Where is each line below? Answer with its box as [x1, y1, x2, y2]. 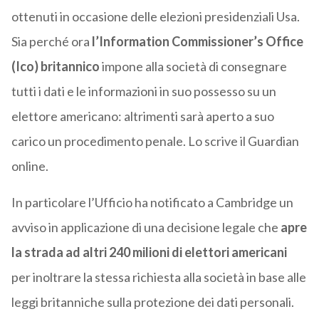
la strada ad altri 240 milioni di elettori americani [11, 244, 287, 261]
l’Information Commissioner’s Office [91, 33, 303, 50]
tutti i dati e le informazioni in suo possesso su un [11, 83, 276, 100]
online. [11, 158, 48, 174]
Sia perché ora [11, 33, 92, 50]
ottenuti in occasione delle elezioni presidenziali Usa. [11, 9, 300, 25]
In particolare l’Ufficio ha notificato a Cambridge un [11, 194, 293, 211]
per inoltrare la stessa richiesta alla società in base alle [11, 269, 306, 286]
